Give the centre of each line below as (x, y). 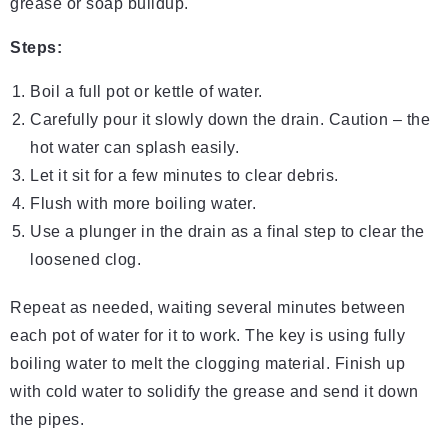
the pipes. (47, 420)
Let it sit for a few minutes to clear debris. (184, 176)
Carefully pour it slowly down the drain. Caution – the (230, 120)
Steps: (36, 48)
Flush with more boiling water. (143, 204)
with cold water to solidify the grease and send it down (214, 392)
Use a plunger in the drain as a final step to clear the (227, 232)
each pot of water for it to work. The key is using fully (207, 336)
